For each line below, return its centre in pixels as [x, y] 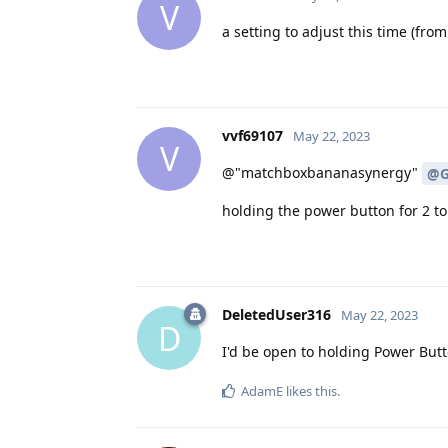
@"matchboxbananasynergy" [322, 172]
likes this [310, 391]
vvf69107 [252, 135]
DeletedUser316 [276, 315]
